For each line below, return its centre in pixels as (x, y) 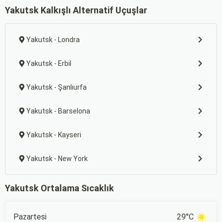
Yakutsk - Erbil (49, 63)
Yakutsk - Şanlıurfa (56, 87)
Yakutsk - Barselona (58, 111)
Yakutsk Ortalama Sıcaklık (59, 188)
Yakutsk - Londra (53, 40)
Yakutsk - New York (57, 159)
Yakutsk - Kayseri (54, 135)
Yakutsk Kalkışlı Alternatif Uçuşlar (76, 10)
